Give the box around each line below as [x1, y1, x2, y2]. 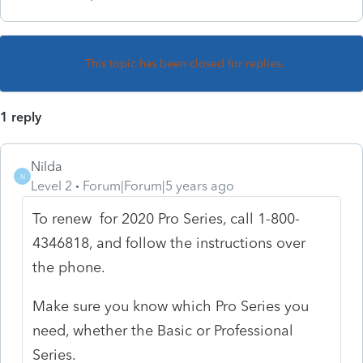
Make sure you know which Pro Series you [32, 297, 310, 315]
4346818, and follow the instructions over [32, 233, 306, 252]
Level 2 [31, 177, 72, 194]
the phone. [32, 258, 106, 276]
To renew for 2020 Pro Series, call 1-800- [32, 209, 301, 228]
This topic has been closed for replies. [85, 56, 284, 70]
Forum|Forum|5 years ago [83, 177, 234, 194]
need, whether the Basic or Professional [32, 321, 294, 340]
